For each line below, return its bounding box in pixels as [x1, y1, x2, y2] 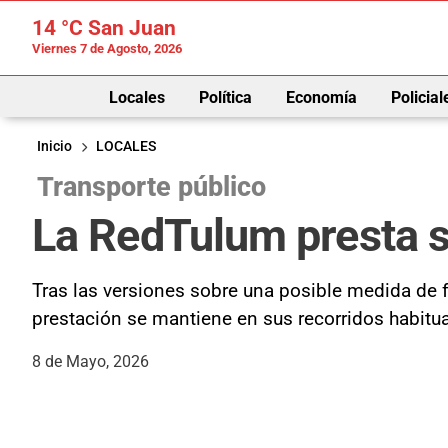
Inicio [37, 137, 72, 155]
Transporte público [37, 170, 266, 203]
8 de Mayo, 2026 [32, 351, 149, 371]
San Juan [83, 16, 176, 40]
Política [198, 87, 252, 107]
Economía [285, 87, 357, 107]
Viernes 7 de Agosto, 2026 [32, 41, 182, 56]
